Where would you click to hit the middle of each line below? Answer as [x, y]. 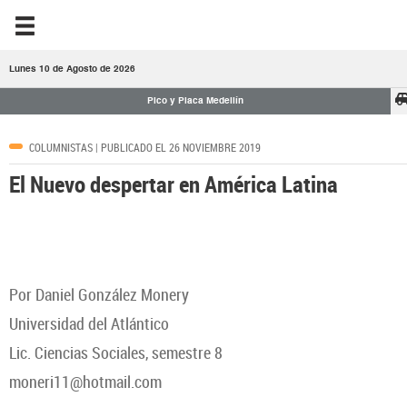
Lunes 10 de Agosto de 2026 [72, 69]
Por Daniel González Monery [99, 294]
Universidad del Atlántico [89, 323]
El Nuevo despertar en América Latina [174, 184]
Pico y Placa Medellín [196, 101]
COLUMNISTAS [61, 147]
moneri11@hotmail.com [85, 382]
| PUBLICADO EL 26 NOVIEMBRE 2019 [177, 147]
